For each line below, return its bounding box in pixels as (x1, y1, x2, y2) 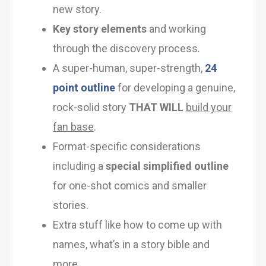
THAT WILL (129, 100, 183, 113)
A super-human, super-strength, (53, 61, 205, 74)
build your (186, 100, 232, 113)
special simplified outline (106, 159, 229, 172)
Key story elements (53, 22, 147, 35)
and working (147, 22, 206, 35)
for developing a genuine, (115, 81, 235, 94)
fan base (53, 120, 94, 133)
